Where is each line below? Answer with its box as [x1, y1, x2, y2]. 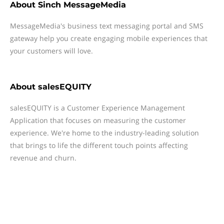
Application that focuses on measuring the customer [10, 115, 186, 125]
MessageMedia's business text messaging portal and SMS [10, 21, 203, 30]
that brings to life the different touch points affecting [10, 140, 188, 150]
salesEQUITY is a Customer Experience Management [10, 103, 185, 112]
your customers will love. [10, 46, 93, 55]
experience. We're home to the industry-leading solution [10, 128, 199, 137]
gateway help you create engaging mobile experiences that [10, 33, 207, 43]
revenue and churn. [10, 153, 76, 162]
